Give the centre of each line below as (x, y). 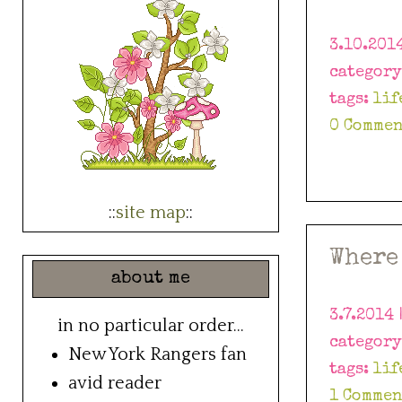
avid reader (115, 384)
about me (151, 280)
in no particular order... (151, 326)
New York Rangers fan (157, 355)
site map (151, 213)
